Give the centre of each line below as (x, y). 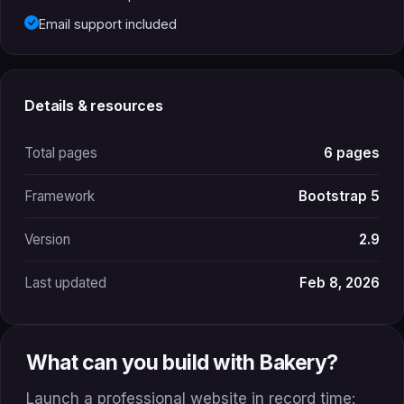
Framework (60, 196)
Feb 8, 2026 (340, 282)
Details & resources (94, 105)
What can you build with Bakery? (182, 362)
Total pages (61, 152)
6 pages (352, 152)
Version (47, 239)
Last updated (65, 282)
